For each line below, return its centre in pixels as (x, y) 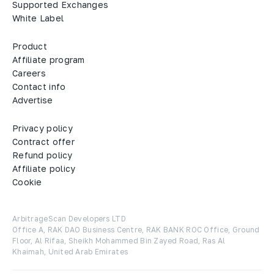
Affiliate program (49, 60)
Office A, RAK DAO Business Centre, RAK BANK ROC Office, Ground (137, 230)
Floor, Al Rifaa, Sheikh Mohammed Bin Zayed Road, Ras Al (120, 241)
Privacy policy (43, 128)
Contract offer (43, 142)
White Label (38, 18)
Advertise (32, 100)
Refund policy (43, 155)
